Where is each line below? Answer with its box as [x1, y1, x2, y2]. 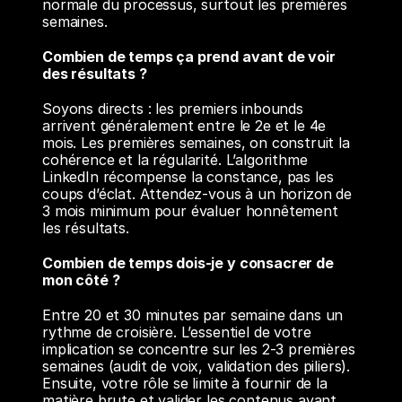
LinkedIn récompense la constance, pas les [42, 168, 334, 186]
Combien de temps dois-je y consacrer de [42, 254, 334, 272]
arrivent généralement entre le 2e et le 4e [42, 117, 327, 135]
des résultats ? [42, 65, 147, 83]
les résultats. [42, 219, 129, 237]
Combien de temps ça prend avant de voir [42, 48, 336, 66]
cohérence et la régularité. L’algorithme [42, 151, 308, 169]
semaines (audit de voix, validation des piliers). [42, 357, 351, 375]
